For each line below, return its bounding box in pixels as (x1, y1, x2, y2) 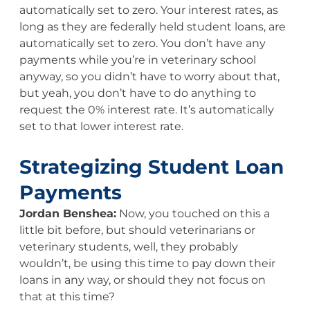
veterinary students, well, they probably (19, 239, 238, 253)
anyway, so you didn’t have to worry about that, (19, 69, 280, 83)
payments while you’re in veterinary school (19, 53, 256, 66)
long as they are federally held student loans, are (19, 19, 286, 33)
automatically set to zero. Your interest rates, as (19, 3, 278, 17)
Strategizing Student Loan (19, 154, 284, 179)
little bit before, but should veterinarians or (19, 223, 255, 237)
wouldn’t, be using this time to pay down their (19, 256, 275, 270)
